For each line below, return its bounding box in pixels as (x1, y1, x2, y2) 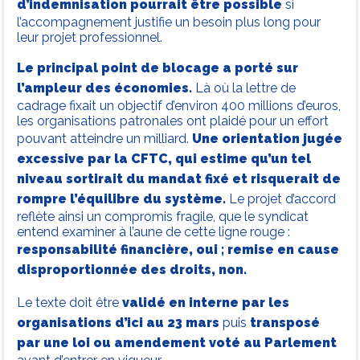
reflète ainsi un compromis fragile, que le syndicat (17, 209, 309, 225)
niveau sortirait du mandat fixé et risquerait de (17, 171, 341, 187)
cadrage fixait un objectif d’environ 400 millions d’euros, (17, 98, 341, 114)
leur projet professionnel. (17, 30, 162, 46)
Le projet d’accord (229, 191, 336, 207)
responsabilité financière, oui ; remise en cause (17, 242, 339, 258)
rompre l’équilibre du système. (17, 191, 229, 207)
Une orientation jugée (192, 131, 342, 147)
